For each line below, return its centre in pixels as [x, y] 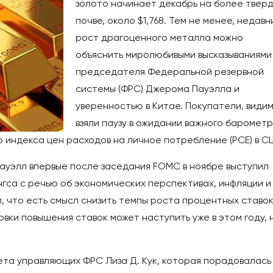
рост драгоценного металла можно [159, 38]
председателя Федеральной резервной [170, 72]
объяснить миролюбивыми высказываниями [174, 55]
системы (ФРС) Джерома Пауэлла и [158, 89]
